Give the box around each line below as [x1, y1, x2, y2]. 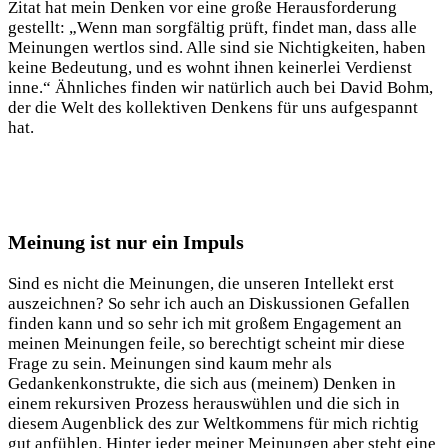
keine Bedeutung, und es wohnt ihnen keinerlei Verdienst [8, 57, 412, 77]
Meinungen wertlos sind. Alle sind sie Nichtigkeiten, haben [8, 37, 426, 57]
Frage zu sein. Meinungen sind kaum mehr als [8, 354, 332, 374]
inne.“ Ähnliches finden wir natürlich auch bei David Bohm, [8, 77, 433, 97]
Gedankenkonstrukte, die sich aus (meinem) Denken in [8, 374, 396, 394]
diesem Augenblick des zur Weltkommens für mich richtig [8, 414, 419, 434]
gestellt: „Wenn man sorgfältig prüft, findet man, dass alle [8, 17, 417, 37]
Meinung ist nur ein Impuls [8, 231, 244, 254]
